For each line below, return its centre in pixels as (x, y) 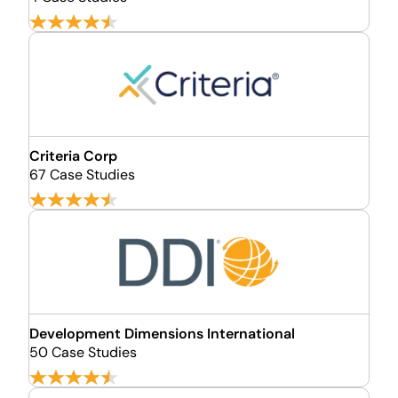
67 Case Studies (82, 175)
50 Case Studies (83, 352)
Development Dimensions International (162, 334)
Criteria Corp (73, 156)
